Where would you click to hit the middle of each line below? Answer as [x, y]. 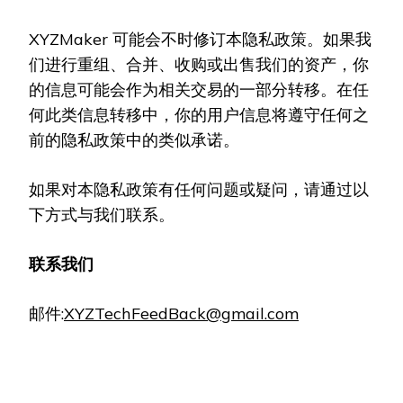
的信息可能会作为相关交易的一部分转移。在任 [199, 90]
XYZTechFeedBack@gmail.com [181, 313]
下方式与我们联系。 [102, 215]
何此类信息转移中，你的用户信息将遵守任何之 [199, 115]
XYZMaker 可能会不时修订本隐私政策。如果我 [200, 39]
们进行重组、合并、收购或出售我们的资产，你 [199, 64]
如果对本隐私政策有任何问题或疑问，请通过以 [199, 189]
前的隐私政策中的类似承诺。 [134, 140]
